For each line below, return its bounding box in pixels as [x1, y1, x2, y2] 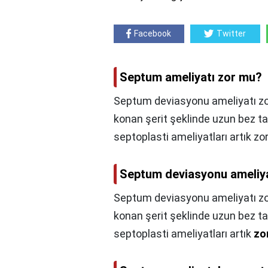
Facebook [134, 28, 172, 38]
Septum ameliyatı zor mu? [120, 69, 262, 84]
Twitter [217, 28, 246, 38]
